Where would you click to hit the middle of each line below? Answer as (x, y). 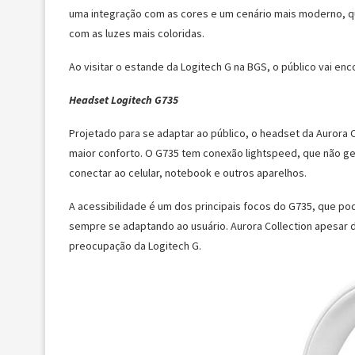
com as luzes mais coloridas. (137, 33)
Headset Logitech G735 (124, 99)
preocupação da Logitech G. (135, 245)
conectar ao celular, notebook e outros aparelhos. (188, 172)
